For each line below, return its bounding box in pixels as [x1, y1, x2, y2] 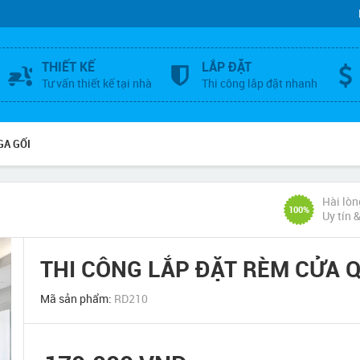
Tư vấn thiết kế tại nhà [42, 76, 152, 91]
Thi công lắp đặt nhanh [202, 76, 317, 91]
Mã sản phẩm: [40, 291, 115, 306]
